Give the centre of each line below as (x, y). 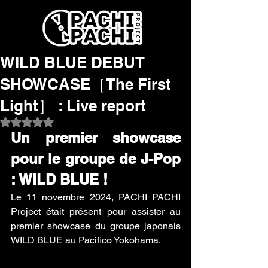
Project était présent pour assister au (96, 211)
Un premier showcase (96, 138)
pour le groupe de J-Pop (96, 159)
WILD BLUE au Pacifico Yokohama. (86, 240)
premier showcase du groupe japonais (96, 226)
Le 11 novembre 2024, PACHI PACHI (96, 197)
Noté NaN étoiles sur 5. (70, 121)
